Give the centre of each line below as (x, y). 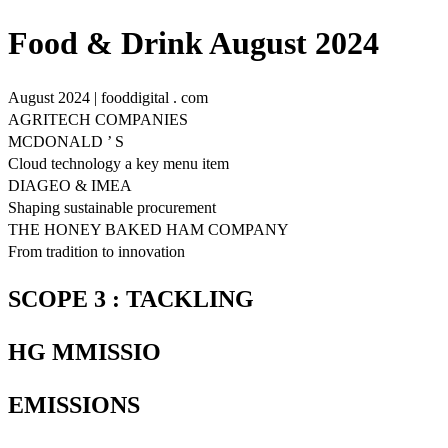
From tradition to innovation (96, 251)
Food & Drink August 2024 (193, 43)
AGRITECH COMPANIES (98, 119)
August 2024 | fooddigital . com (108, 97)
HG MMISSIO (84, 351)
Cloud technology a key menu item (118, 163)
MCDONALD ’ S (66, 141)
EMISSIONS (74, 404)
